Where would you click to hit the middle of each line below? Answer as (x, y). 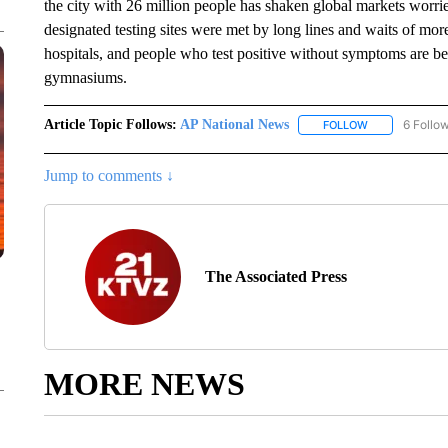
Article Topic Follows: (110, 124)
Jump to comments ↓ (108, 176)
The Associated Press (275, 277)
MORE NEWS (144, 384)
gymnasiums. (85, 77)
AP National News (234, 124)
